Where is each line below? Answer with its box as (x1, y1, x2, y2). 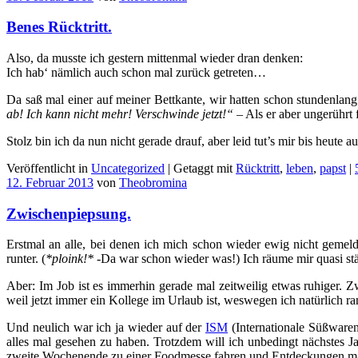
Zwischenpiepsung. (6, 205, 131, 222)
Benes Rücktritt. (6, 18, 112, 36)
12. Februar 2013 (6, 175, 93, 189)
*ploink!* (46, 252, 93, 266)
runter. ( (6, 252, 46, 266)
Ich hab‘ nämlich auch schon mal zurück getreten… (6, 65, 266, 79)
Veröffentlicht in (6, 161, 91, 175)
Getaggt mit (173, 161, 236, 175)
